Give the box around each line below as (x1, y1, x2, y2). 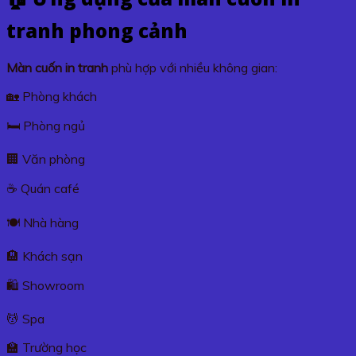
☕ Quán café (6, 180, 79, 196)
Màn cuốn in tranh (6, 59, 108, 75)
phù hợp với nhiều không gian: (108, 59, 277, 75)
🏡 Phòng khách (6, 87, 97, 104)
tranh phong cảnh (6, 17, 188, 44)
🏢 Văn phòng (6, 150, 85, 167)
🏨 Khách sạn (6, 247, 83, 264)
